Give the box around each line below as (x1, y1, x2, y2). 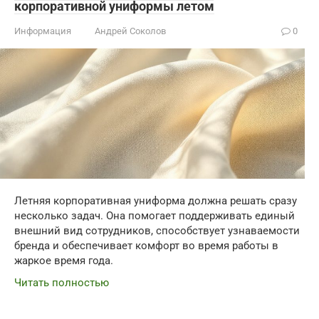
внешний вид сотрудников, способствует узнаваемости (14, 224, 300, 238)
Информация (14, 26, 71, 36)
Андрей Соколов (95, 26, 166, 36)
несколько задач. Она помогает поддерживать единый (14, 209, 295, 223)
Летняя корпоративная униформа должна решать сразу (14, 194, 297, 208)
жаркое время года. (14, 254, 113, 268)
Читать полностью (14, 276, 109, 290)
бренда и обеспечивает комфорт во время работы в (14, 239, 278, 253)
